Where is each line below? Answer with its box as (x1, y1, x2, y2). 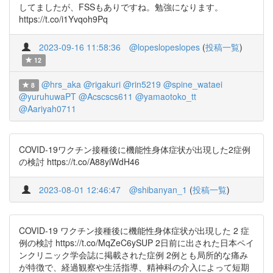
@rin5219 (122, 78, 161, 90)
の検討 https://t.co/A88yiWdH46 (19, 155, 140, 168)
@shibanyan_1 (129, 183, 187, 196)
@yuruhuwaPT (19, 90, 76, 102)
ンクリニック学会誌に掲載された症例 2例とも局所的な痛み (19, 249, 248, 261)
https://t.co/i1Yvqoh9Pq (19, 13, 108, 25)
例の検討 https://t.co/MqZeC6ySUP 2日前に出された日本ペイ (19, 236, 254, 249)
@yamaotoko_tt (135, 90, 196, 102)
